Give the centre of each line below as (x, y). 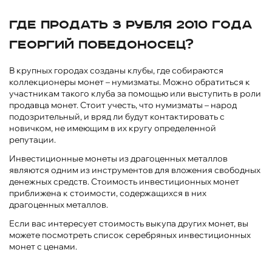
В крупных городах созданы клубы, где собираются (116, 70)
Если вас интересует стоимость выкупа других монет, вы (129, 223)
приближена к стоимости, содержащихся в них (108, 193)
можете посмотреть (51, 235)
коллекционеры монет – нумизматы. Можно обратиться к (130, 82)
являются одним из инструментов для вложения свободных (135, 170)
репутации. (32, 139)
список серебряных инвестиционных (172, 235)
